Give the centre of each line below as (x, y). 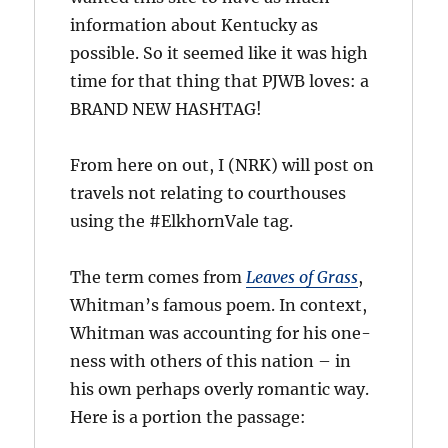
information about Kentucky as (194, 24)
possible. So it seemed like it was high (219, 52)
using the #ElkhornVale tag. (182, 220)
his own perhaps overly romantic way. (220, 388)
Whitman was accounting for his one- (221, 332)
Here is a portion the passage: (188, 416)
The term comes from (158, 276)
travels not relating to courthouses (208, 192)
